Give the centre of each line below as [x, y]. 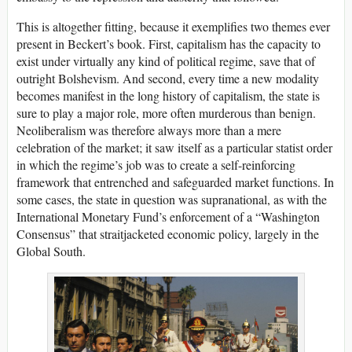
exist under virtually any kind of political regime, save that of [166, 60]
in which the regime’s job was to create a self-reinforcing [156, 164]
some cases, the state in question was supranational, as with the [172, 199]
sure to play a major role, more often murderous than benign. [166, 112]
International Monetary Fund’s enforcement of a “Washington [168, 216]
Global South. [51, 251]
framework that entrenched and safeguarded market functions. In [175, 181]
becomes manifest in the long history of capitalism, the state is [168, 95]
